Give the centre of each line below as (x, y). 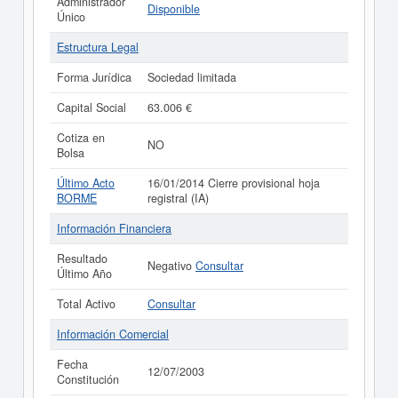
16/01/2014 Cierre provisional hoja (234, 183)
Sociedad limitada (192, 77)
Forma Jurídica (94, 77)
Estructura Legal (98, 47)
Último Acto (86, 183)
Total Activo (86, 304)
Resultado (82, 259)
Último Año (84, 274)
